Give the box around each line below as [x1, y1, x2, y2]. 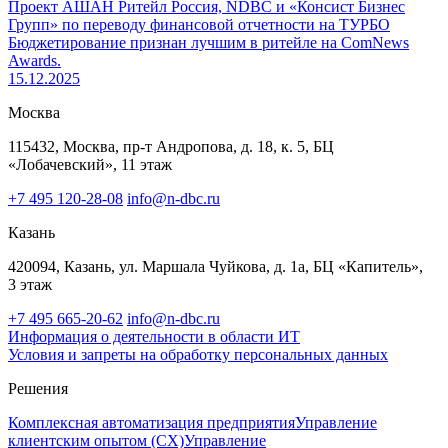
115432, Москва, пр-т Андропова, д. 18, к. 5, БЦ [8, 137, 334, 155]
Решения [8, 379, 68, 397]
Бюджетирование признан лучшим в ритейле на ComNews [8, 33, 409, 51]
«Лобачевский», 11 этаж [8, 155, 172, 173]
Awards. [8, 51, 61, 69]
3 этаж [8, 275, 52, 293]
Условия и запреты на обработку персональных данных [8, 345, 388, 363]
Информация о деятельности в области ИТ [8, 327, 300, 345]
